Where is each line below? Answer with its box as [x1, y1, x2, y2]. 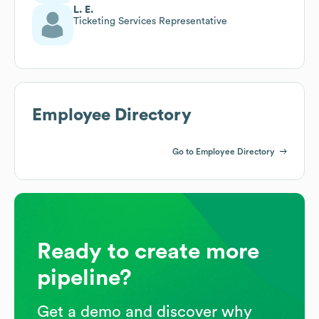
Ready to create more [37, 239, 259, 263]
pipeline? [37, 266, 132, 289]
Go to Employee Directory [172, 147, 275, 156]
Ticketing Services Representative [73, 16, 227, 26]
